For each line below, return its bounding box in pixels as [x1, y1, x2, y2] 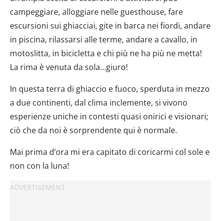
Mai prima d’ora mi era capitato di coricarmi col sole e [10, 146, 210, 157]
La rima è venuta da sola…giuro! [10, 61, 128, 73]
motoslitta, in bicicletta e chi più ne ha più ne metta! [10, 47, 202, 59]
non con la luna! [10, 160, 69, 171]
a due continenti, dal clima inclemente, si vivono [10, 97, 187, 108]
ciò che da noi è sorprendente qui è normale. [10, 124, 177, 136]
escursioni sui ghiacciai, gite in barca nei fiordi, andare [10, 20, 211, 31]
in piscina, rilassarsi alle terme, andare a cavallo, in [10, 34, 197, 45]
